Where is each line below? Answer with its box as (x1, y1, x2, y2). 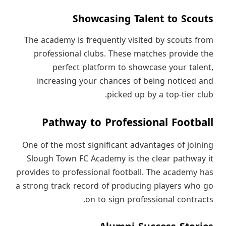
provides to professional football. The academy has (16, 164, 213, 180)
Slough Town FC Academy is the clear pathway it (27, 151, 213, 166)
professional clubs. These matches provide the (34, 46, 213, 62)
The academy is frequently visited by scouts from (24, 32, 213, 48)
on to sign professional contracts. (85, 192, 213, 207)
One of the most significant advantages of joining (22, 137, 213, 153)
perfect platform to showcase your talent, (52, 60, 213, 75)
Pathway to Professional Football (42, 113, 213, 133)
